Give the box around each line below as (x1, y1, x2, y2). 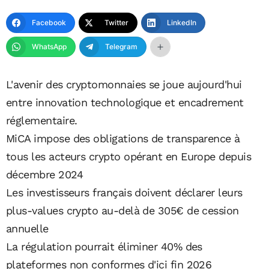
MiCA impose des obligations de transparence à (6, 131, 240, 145)
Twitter (104, 17, 128, 27)
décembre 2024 (6, 168, 83, 181)
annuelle (6, 222, 49, 235)
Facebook (32, 17, 66, 27)
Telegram (105, 41, 138, 51)
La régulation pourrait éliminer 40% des (6, 240, 202, 253)
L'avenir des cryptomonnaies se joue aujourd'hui (6, 77, 242, 91)
